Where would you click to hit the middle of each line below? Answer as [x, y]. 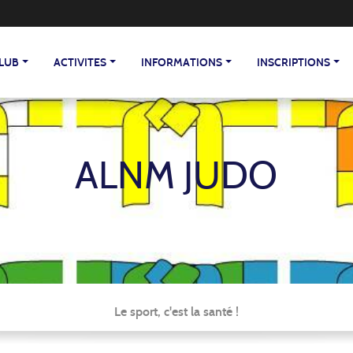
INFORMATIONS [182, 62]
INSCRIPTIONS [294, 62]
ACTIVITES [80, 62]
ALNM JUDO [176, 175]
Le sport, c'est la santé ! [176, 311]
